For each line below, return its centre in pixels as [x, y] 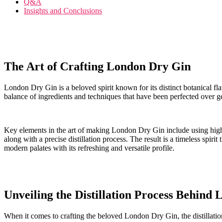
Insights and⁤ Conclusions [63, 11]
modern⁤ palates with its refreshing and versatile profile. [89, 148]
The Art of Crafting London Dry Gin [97, 67]
